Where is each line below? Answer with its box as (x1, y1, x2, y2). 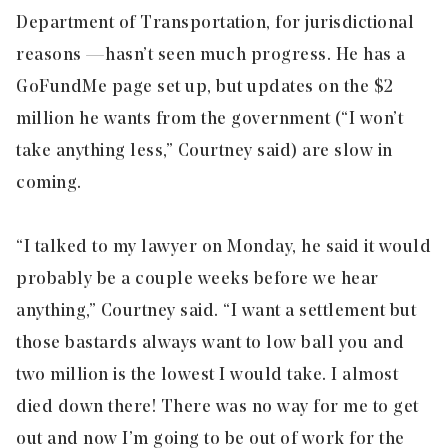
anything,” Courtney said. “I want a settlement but (16, 301, 416, 321)
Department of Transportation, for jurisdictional (16, 13, 414, 33)
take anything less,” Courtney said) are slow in (16, 141, 393, 161)
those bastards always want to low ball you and (16, 333, 404, 353)
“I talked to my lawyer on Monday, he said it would (16, 237, 431, 257)
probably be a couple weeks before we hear (16, 269, 379, 289)
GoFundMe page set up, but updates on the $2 (16, 77, 394, 97)
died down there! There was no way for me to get (16, 397, 419, 417)
